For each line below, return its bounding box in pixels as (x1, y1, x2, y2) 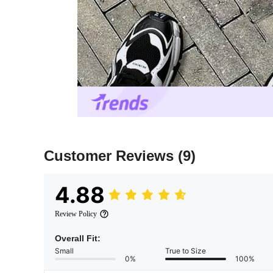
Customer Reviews (44, 147, 178, 165)
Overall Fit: (55, 233, 101, 244)
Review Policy (55, 210, 97, 219)
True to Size (165, 246, 206, 256)
